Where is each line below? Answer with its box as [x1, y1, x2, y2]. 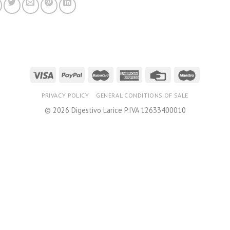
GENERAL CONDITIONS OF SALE [96, 91, 188, 100]
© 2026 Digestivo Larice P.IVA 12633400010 [44, 105, 186, 116]
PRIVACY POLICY [42, 91, 89, 100]
